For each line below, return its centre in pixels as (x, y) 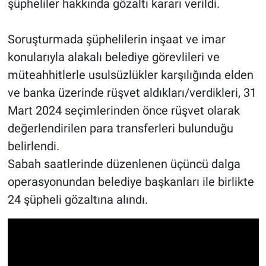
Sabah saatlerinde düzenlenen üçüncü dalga (124, 164)
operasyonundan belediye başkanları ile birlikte (131, 182)
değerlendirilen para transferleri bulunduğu (120, 129)
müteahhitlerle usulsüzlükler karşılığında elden (130, 75)
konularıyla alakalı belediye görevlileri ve (113, 57)
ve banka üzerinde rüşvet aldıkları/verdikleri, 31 (132, 93)
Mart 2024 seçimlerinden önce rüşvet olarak (123, 111)
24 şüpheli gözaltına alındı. (77, 200)
